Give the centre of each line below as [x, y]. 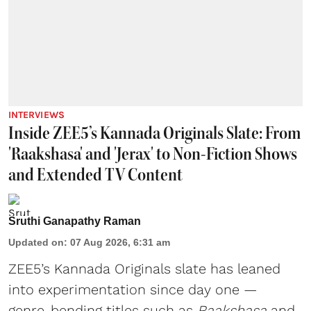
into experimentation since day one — [133, 290]
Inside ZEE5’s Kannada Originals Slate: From [154, 133]
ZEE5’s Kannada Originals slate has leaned [144, 269]
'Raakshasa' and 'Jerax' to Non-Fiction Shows [153, 154]
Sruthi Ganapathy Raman [75, 221]
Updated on [36, 243]
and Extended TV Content [95, 175]
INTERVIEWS [36, 115]
